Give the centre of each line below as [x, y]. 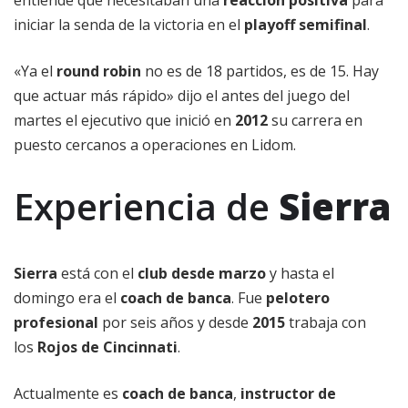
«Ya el [35, 71]
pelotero [298, 298]
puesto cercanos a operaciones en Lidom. [155, 145]
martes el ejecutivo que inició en [124, 121]
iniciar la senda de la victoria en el [129, 25]
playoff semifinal [306, 25]
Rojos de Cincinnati [107, 347]
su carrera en [315, 121]
